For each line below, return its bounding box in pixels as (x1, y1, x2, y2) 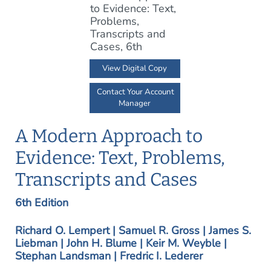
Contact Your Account (97, 87, 175, 97)
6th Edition (15, 195, 68, 210)
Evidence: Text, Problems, (15, 147, 225, 169)
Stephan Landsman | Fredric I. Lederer (15, 249, 203, 263)
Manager (119, 98, 151, 109)
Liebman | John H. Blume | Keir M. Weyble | (15, 236, 227, 250)
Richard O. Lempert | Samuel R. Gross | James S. (15, 223, 251, 238)
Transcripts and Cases (15, 169, 197, 191)
